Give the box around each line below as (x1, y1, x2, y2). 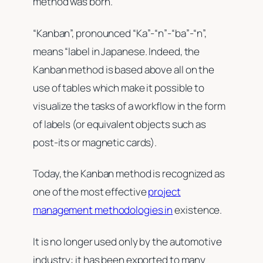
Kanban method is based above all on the (33, 62, 215, 76)
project (148, 185, 181, 199)
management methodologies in (33, 203, 173, 217)
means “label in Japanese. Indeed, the (33, 44, 200, 58)
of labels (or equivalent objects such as (33, 117, 206, 131)
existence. (173, 203, 224, 217)
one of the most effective (33, 185, 149, 199)
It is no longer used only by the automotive (33, 234, 222, 248)
